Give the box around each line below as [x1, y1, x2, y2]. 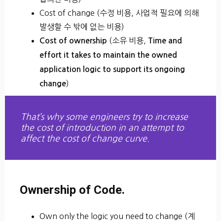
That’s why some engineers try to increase [21, 112, 188, 121]
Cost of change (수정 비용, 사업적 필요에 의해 [39, 8, 199, 17]
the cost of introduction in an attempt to [21, 123, 184, 132]
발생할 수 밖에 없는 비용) [39, 22, 124, 31]
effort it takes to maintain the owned [39, 51, 177, 59]
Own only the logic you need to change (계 [39, 212, 195, 220]
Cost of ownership [39, 37, 107, 44]
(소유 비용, [107, 36, 148, 44]
